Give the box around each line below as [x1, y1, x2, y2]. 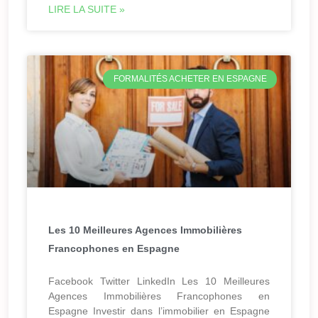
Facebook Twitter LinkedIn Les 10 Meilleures [48, 275, 270, 287]
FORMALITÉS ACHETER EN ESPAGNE [113, 74, 267, 84]
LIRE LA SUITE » [48, 4, 125, 16]
